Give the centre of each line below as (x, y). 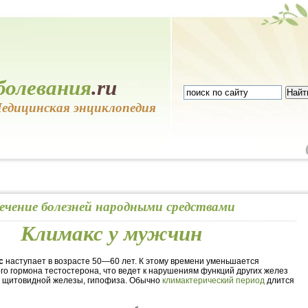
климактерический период (213, 280)
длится (279, 280)
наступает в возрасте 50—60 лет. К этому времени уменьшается (131, 261)
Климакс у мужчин (111, 233)
